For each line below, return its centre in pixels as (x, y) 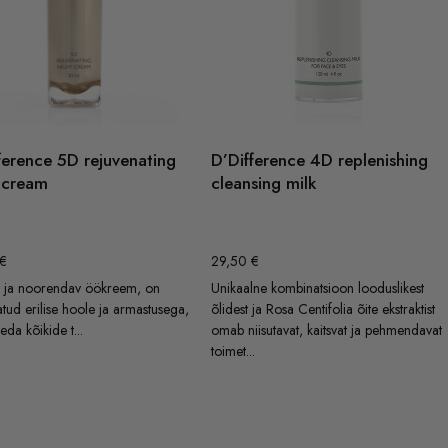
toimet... (233, 350)
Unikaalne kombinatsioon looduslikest (318, 287)
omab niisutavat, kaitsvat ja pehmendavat (327, 329)
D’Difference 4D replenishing (320, 160)
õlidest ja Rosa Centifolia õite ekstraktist (323, 308)
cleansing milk (264, 183)
